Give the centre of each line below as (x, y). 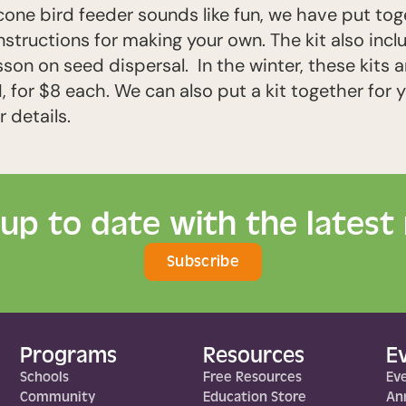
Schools (45, 377)
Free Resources (252, 377)
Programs (69, 356)
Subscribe (203, 262)
